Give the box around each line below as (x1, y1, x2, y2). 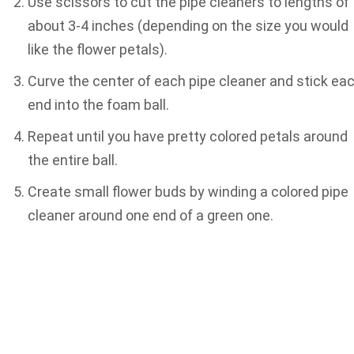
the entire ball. (28, 151, 118, 168)
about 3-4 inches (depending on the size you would (28, 17, 348, 34)
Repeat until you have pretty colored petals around (28, 127, 348, 145)
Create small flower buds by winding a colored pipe (28, 183, 348, 200)
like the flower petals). (28, 40, 168, 58)
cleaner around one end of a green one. (28, 206, 273, 224)
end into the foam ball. (28, 96, 169, 113)
